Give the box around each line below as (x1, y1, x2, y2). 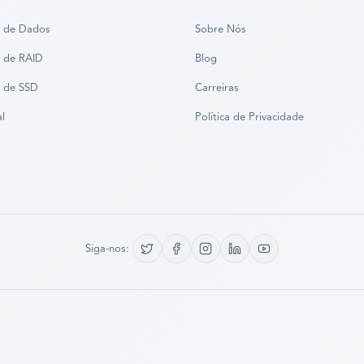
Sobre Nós (195, 24, 246, 36)
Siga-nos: (85, 243, 129, 254)
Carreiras (195, 83, 239, 94)
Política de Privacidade (195, 112, 304, 123)
